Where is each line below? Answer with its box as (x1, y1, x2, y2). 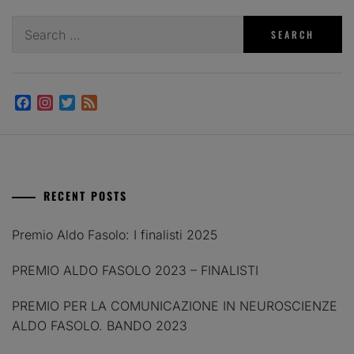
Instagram (53, 94, 111, 111)
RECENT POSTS (43, 186, 127, 204)
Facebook (31, 94, 88, 111)
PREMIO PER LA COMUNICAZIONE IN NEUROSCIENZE (12, 297, 337, 314)
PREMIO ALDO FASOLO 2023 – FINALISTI (12, 262, 258, 278)
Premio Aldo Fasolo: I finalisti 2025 (12, 226, 217, 243)
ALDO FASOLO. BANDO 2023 (12, 317, 187, 333)
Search (11, 17, 52, 32)
